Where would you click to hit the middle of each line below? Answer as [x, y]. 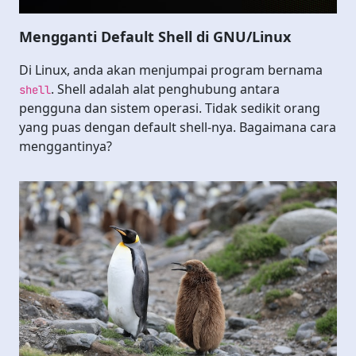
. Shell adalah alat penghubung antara [165, 89]
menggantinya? [66, 146]
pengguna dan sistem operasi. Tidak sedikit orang [170, 108]
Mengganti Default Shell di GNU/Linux [155, 36]
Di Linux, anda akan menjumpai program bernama [171, 70]
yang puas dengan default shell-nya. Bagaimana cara [178, 127]
